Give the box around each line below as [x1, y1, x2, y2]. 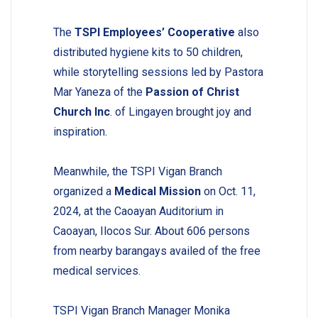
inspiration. [53, 124, 107, 138]
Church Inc [53, 104, 110, 119]
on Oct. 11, [200, 184, 256, 198]
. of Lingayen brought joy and [109, 104, 251, 119]
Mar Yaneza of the [53, 84, 146, 99]
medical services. [53, 263, 141, 278]
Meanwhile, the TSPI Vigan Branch [53, 164, 222, 178]
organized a [53, 184, 114, 198]
